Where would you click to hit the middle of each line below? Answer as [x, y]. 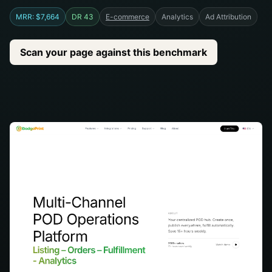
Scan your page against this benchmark [114, 52]
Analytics [177, 17]
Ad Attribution [228, 17]
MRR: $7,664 [38, 17]
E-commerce [127, 17]
